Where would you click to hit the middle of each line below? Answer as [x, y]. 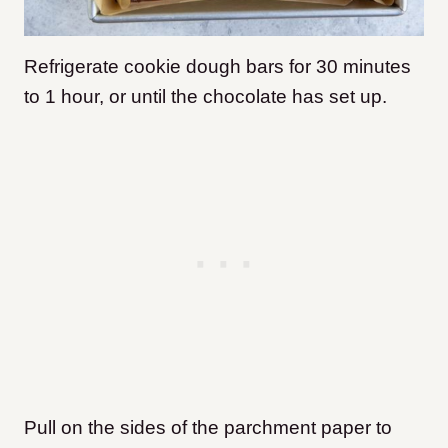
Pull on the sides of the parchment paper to [208, 427]
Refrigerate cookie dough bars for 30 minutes [217, 66]
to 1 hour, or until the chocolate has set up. [205, 96]
